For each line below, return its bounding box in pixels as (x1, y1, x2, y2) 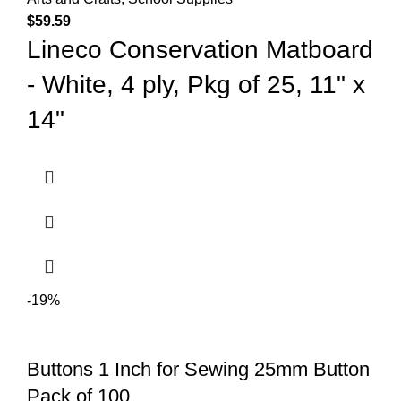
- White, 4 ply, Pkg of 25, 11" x (27, 70, 365, 98)
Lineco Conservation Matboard (27, 35, 373, 64)
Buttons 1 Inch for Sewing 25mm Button (27, 357, 370, 380)
